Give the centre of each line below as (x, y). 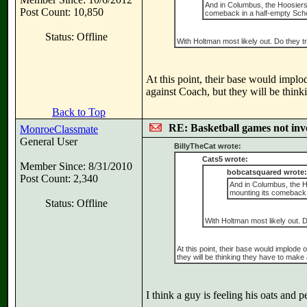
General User (49, 142)
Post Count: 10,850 (62, 12)
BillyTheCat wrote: (208, 146)
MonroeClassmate (59, 129)
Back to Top (79, 112)
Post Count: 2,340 (59, 179)
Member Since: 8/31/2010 (76, 166)
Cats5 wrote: (225, 159)
